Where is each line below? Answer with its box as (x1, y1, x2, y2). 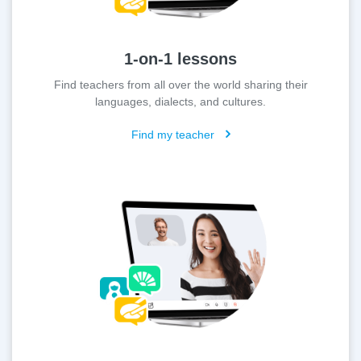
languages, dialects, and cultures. (95, 94, 266, 108)
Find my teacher (131, 127, 218, 141)
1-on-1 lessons (124, 49, 237, 68)
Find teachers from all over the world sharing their (53, 77, 308, 91)
